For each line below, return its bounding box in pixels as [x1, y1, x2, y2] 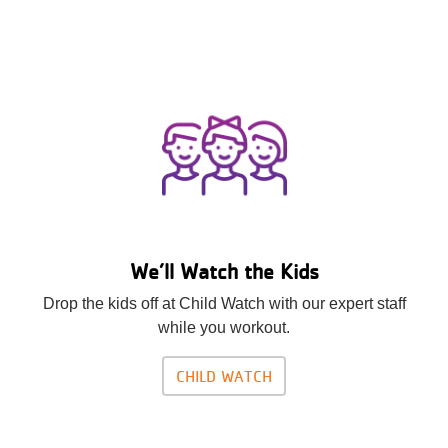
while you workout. [158, 318, 290, 336]
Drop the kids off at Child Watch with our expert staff [42, 294, 406, 312]
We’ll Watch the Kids [129, 257, 319, 284]
